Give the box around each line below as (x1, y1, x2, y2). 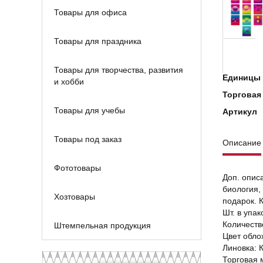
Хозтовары (54, 192, 95, 201)
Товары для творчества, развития (54, 65, 183, 75)
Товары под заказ (54, 134, 122, 144)
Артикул (222, 107, 257, 116)
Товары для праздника (54, 36, 141, 46)
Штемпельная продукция (54, 221, 151, 230)
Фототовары (54, 163, 101, 173)
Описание (222, 138, 261, 147)
